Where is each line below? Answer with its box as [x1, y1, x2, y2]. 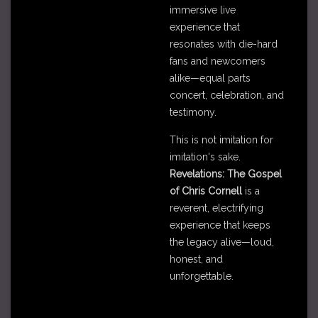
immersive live [170, 4, 236, 16]
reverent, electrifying [170, 202, 263, 214]
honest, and [170, 253, 223, 265]
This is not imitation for [170, 134, 273, 146]
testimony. [170, 106, 216, 118]
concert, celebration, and [170, 89, 284, 101]
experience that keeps [170, 219, 270, 231]
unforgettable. [170, 270, 234, 282]
